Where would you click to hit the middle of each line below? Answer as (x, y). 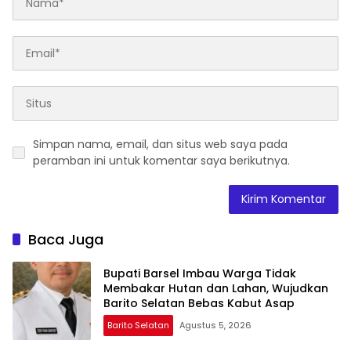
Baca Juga (66, 240)
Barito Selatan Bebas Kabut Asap (199, 303)
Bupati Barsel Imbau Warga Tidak (200, 273)
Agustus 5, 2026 (215, 325)
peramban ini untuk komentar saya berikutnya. (161, 161)
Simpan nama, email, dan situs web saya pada (160, 145)
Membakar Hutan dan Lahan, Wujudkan (216, 288)
